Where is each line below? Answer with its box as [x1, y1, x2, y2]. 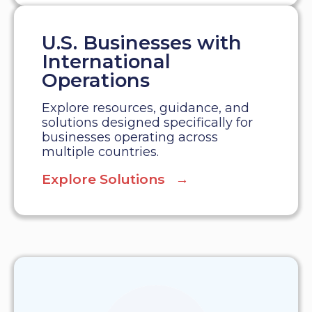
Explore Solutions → [42, 171, 189, 188]
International [42, 50, 171, 74]
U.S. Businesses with [42, 31, 242, 55]
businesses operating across [42, 130, 218, 146]
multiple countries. [42, 144, 159, 160]
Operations [42, 69, 150, 93]
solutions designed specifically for [42, 115, 253, 131]
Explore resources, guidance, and [42, 100, 249, 116]
